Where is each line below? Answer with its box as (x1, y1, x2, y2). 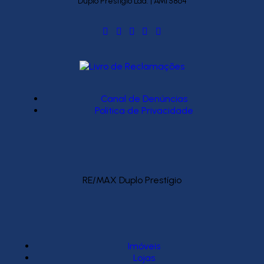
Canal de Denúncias (100, 93, 187, 104)
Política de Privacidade (94, 104, 193, 116)
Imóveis (127, 240, 160, 252)
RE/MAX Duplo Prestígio (82, 174, 181, 186)
